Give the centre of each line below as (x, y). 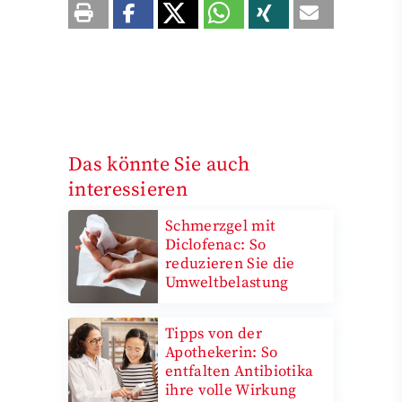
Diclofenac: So (216, 245)
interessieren (128, 189)
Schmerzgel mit (221, 226)
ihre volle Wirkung (231, 390)
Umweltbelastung (227, 282)
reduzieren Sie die (230, 263)
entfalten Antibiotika (240, 371)
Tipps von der (214, 333)
